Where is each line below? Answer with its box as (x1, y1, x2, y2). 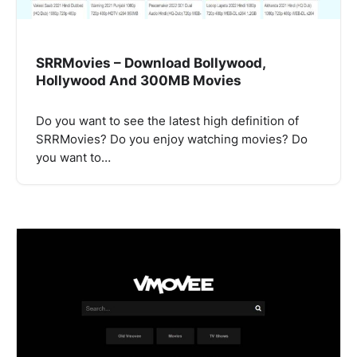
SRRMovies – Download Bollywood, (36, 54, 266, 72)
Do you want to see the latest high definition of (36, 114, 299, 129)
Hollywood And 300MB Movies (36, 72, 241, 89)
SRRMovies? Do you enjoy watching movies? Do (36, 132, 308, 147)
